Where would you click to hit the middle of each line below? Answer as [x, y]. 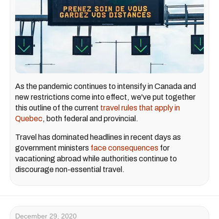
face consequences [124, 148]
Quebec [29, 119]
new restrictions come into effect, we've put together [105, 97]
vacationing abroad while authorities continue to [96, 159]
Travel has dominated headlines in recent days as [98, 137]
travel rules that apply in [140, 108]
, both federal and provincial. [90, 119]
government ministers [53, 148]
